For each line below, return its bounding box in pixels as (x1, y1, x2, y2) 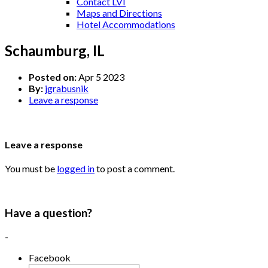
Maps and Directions (77, 7, 162, 19)
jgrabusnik (45, 82, 89, 94)
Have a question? (5, 206, 92, 220)
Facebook (29, 251, 71, 263)
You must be (5, 163, 57, 175)
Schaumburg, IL (5, 41, 105, 59)
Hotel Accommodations (77, 19, 175, 30)
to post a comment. (95, 163, 175, 175)
